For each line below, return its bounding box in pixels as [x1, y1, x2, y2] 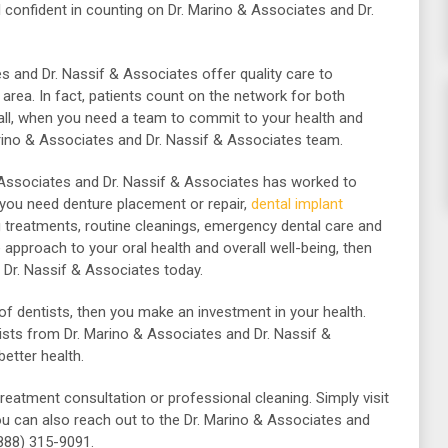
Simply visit [316, 389, 389, 407]
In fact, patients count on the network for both [39, 87, 345, 105]
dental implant [251, 195, 343, 213]
